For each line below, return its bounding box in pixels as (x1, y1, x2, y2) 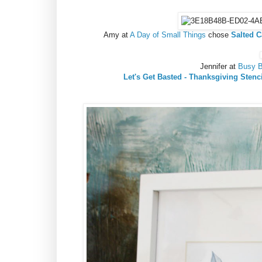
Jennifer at (199, 62, 238, 71)
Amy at (103, 30, 130, 40)
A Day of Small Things (129, 30, 206, 40)
